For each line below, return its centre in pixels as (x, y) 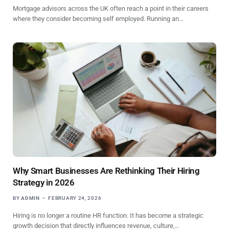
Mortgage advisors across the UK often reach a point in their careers (111, 8)
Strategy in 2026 (44, 182)
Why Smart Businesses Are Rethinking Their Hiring (106, 170)
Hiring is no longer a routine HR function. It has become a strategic (108, 215)
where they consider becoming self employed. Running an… (98, 18)
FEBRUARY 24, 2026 (75, 198)
